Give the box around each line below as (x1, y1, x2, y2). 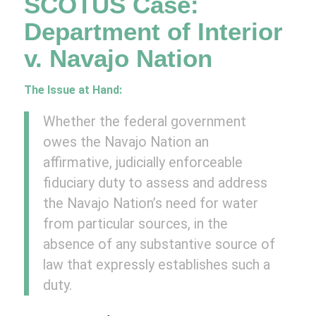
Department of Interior (23, 17, 283, 45)
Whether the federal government (42, 114, 246, 130)
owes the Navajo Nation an (42, 134, 209, 151)
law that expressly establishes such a (42, 257, 270, 274)
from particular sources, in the (42, 216, 228, 233)
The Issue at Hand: (23, 83, 125, 97)
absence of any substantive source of (42, 236, 275, 253)
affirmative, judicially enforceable (42, 154, 243, 171)
